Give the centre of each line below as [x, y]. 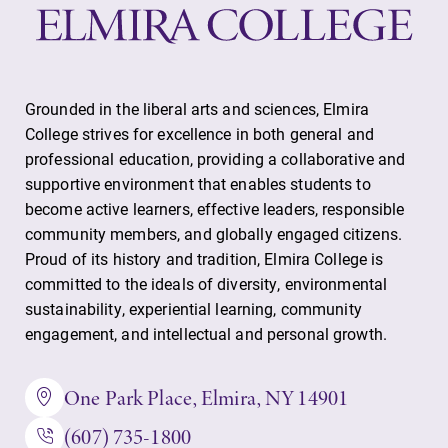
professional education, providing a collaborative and [215, 159]
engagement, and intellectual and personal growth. [206, 334]
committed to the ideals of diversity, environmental [206, 284]
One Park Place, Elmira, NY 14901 [206, 397]
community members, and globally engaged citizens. [213, 234]
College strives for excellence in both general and [199, 134]
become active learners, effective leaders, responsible [215, 209]
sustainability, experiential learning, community [193, 309]
